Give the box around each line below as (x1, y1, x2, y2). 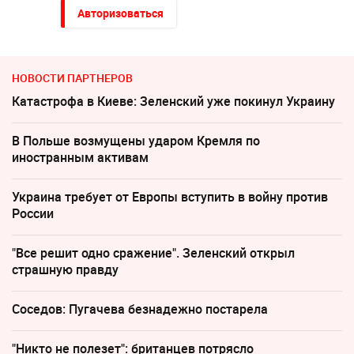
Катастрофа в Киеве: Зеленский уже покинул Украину (12, 92, 335, 110)
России (12, 204, 54, 222)
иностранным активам (12, 148, 149, 166)
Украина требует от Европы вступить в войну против (12, 187, 328, 205)
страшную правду (12, 260, 119, 278)
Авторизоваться (77, 5, 164, 21)
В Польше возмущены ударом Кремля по (12, 131, 260, 149)
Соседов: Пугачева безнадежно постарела (12, 299, 268, 318)
